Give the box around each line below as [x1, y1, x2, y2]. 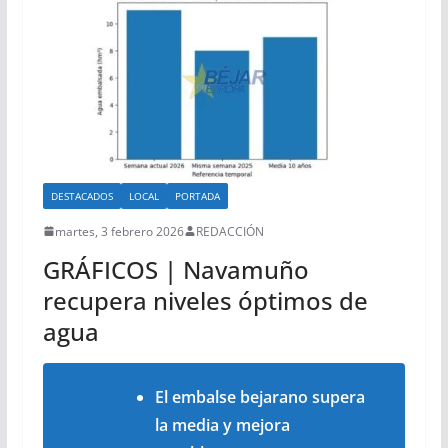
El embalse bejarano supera [154, 385, 365, 408]
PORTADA [174, 188, 220, 203]
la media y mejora [154, 413, 290, 436]
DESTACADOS [50, 188, 113, 203]
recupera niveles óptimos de [42, 283, 368, 317]
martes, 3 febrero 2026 [54, 222, 184, 240]
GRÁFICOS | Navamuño [42, 252, 309, 286]
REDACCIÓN [195, 222, 264, 240]
